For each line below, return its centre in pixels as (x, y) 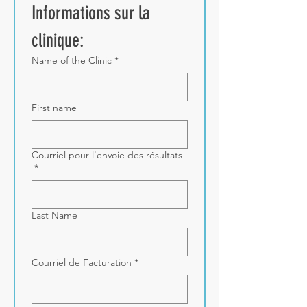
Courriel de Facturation (82, 262)
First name (54, 107)
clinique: (58, 40)
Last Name (54, 215)
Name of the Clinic (72, 60)
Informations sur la (91, 13)
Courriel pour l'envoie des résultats (107, 155)
